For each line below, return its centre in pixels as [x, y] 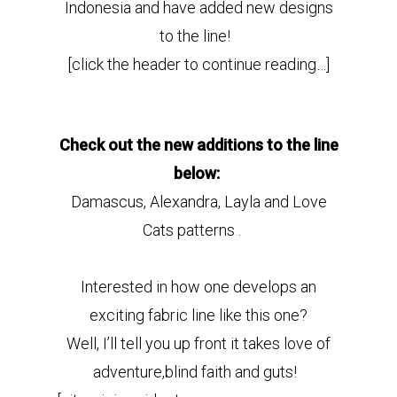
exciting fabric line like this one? [198, 315]
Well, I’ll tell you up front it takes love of [198, 343]
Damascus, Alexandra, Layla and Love [198, 202]
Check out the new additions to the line [198, 145]
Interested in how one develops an [198, 287]
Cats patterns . [198, 230]
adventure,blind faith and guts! [198, 372]
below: [197, 173]
